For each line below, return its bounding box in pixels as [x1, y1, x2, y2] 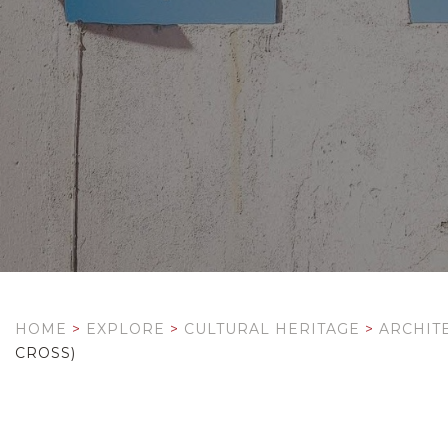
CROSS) [15, 344, 76, 362]
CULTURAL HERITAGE [184, 320, 360, 338]
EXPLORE [81, 320, 170, 338]
